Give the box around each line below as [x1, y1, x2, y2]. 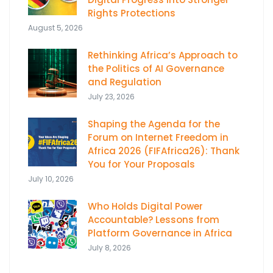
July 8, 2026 [88, 242, 131, 253]
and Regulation [88, 75, 161, 88]
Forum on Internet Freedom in [88, 130, 229, 144]
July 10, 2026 [28, 173, 74, 184]
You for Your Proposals [88, 157, 195, 171]
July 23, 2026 [88, 91, 135, 102]
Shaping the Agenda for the [88, 117, 220, 130]
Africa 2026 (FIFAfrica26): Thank [88, 144, 239, 157]
